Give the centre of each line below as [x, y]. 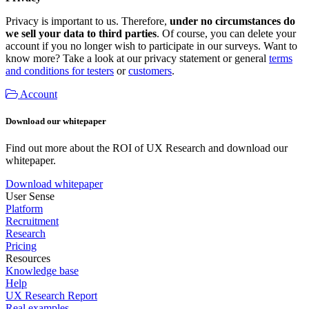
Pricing [21, 246]
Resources [28, 259]
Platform [24, 209]
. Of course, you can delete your [226, 33]
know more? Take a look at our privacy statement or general [137, 58]
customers [150, 70]
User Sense [30, 197]
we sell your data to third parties [81, 33]
